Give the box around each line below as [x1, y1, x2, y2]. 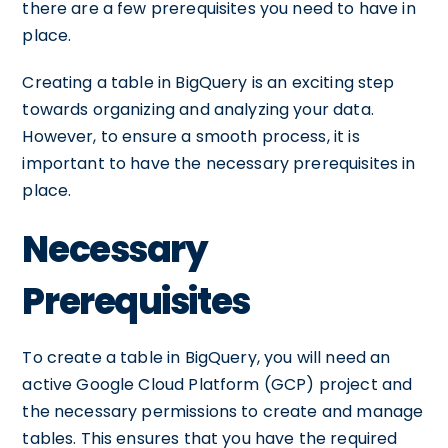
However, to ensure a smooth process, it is [22, 125, 360, 148]
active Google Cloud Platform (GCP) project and [22, 373, 413, 396]
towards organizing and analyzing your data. [22, 98, 374, 121]
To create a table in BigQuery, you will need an [22, 346, 391, 369]
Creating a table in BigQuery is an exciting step [22, 71, 395, 94]
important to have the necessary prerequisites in [22, 152, 416, 175]
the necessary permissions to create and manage [22, 400, 424, 423]
